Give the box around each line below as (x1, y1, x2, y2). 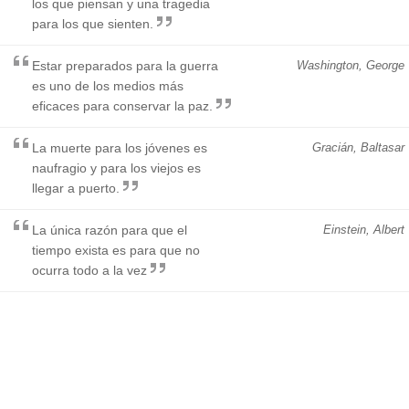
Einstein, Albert (323, 222, 404, 236)
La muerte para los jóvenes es (32, 140, 207, 155)
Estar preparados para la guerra (32, 58, 218, 73)
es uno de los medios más (32, 78, 184, 93)
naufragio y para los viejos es (32, 160, 201, 175)
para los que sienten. (32, 16, 153, 31)
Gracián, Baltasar (312, 140, 404, 154)
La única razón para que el (32, 222, 187, 237)
